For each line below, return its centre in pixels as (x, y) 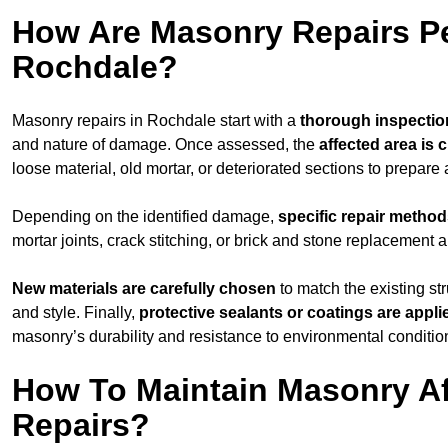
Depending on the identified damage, (143, 216)
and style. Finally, (73, 312)
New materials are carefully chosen (144, 288)
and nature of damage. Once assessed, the (165, 144)
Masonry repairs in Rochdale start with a (156, 120)
